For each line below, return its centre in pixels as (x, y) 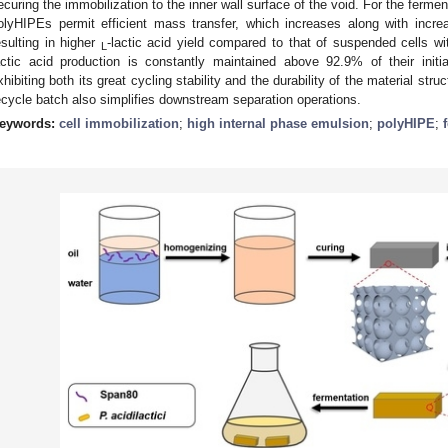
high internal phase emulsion (278, 123)
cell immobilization (119, 123)
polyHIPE (406, 123)
